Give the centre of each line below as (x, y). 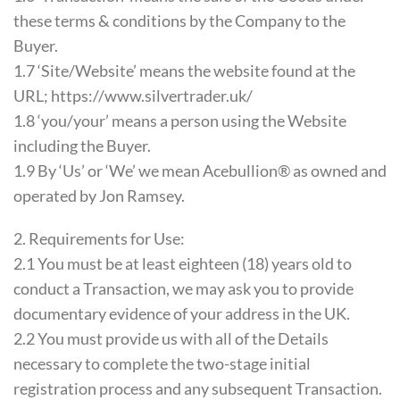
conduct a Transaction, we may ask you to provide (183, 289)
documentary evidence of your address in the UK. (182, 314)
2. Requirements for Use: (99, 239)
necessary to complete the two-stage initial (162, 364)
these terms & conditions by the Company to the (179, 20)
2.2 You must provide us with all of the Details (171, 339)
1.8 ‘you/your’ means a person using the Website (180, 120)
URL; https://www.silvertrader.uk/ (133, 95)
